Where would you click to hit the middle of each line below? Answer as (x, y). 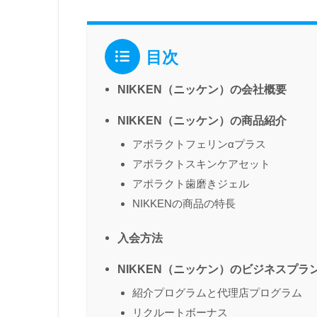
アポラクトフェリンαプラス (199, 144)
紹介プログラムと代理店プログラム (217, 292)
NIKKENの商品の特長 (184, 204)
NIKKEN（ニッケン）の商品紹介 (202, 121)
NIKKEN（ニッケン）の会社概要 (202, 90)
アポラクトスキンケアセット (201, 164)
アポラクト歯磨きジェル (191, 184)
